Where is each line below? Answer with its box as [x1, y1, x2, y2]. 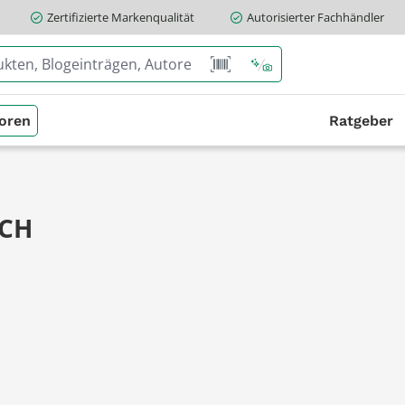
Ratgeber [329, 111, 393, 129]
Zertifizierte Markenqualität [46, 8, 194, 25]
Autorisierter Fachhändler [246, 8, 384, 25]
